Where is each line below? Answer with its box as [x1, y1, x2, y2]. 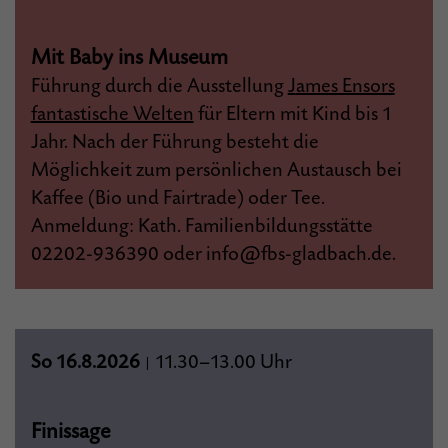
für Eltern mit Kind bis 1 [193, 103, 393, 126]
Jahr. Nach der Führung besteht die [30, 131, 319, 154]
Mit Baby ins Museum [30, 45, 228, 70]
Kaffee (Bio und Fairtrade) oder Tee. [30, 187, 325, 210]
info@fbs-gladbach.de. [205, 243, 396, 266]
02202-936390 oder [30, 243, 206, 266]
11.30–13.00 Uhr [150, 351, 292, 374]
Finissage [30, 419, 110, 444]
